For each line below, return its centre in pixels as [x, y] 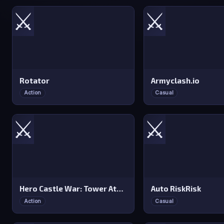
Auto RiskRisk [176, 189]
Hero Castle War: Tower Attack [120, 189]
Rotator [35, 80]
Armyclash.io [175, 80]
